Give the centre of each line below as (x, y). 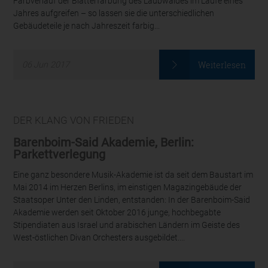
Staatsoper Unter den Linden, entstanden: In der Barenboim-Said (132, 200)
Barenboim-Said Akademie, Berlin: (104, 142)
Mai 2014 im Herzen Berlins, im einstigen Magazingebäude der (128, 188)
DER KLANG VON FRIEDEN (74, 121)
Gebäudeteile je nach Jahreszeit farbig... (87, 26)
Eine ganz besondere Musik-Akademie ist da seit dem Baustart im (133, 175)
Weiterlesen (222, 65)
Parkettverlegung (60, 154)
